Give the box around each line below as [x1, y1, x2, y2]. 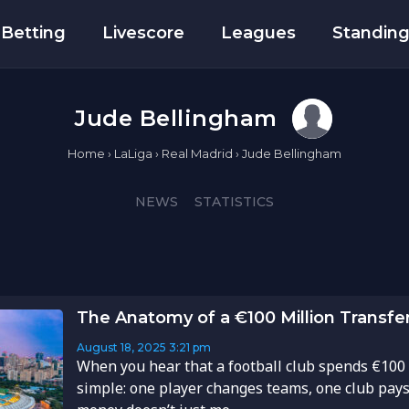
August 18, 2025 [76, 341, 166, 355]
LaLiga [114, 146, 152, 162]
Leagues [221, 22, 297, 43]
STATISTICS [194, 194, 274, 211]
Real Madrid [162, 146, 233, 162]
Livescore [102, 22, 185, 43]
